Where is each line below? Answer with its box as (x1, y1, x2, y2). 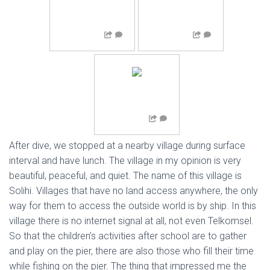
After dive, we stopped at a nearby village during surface (9, 140, 245, 152)
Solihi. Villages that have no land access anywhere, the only (9, 185, 258, 197)
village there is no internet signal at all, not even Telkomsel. (9, 215, 254, 227)
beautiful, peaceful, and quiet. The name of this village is (9, 170, 242, 182)
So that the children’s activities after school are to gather (9, 230, 246, 242)
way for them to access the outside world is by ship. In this (9, 200, 256, 212)
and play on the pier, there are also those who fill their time (9, 245, 254, 257)
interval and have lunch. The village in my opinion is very (9, 155, 241, 167)
